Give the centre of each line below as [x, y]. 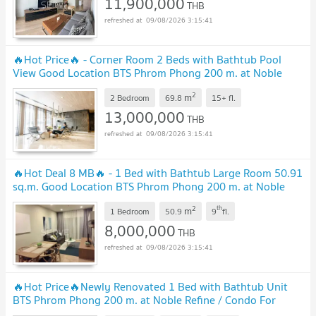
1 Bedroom [130, 211]
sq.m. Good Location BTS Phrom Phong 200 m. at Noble [149, 187]
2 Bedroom [130, 97]
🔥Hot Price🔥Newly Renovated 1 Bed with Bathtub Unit [150, 287]
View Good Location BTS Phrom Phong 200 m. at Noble [147, 73]
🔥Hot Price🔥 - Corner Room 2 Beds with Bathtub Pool [147, 60]
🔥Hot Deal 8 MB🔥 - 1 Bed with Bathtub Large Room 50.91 [158, 173]
